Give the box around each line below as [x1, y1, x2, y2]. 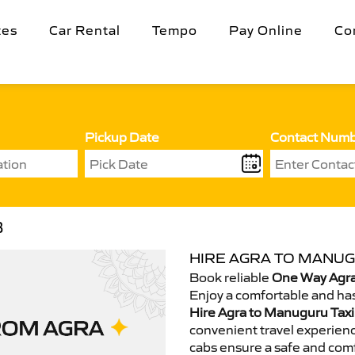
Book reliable [189, 269, 272, 285]
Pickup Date [85, 129, 159, 145]
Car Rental [49, 22, 120, 38]
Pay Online [229, 22, 303, 38]
